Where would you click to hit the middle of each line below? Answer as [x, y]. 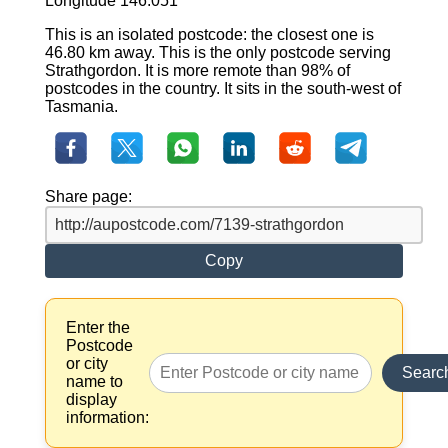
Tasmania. [81, 107]
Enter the [97, 328]
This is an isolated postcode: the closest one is [209, 35]
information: [107, 418]
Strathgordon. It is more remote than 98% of [197, 71]
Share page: [88, 197]
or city [86, 364]
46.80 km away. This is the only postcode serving [217, 53]
